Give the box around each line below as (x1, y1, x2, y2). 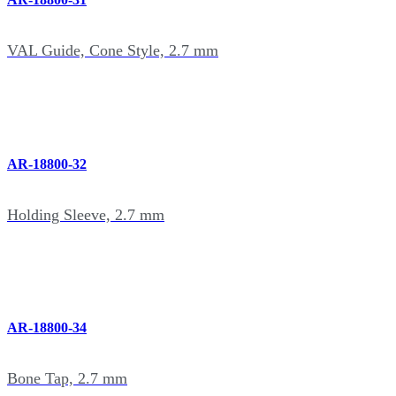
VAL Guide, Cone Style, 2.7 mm (7, 42, 218, 60)
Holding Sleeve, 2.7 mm (7, 205, 164, 224)
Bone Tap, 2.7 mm (7, 369, 127, 388)
